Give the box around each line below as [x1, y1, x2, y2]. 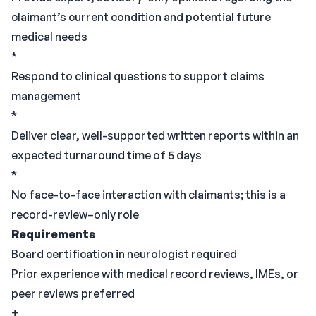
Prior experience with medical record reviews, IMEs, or [11, 267, 298, 281]
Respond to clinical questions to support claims [11, 69, 265, 83]
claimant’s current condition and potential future [11, 10, 271, 24]
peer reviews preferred [11, 286, 135, 300]
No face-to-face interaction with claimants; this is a [11, 188, 286, 202]
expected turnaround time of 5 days [11, 148, 202, 162]
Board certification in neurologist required [11, 247, 237, 261]
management [11, 89, 81, 103]
